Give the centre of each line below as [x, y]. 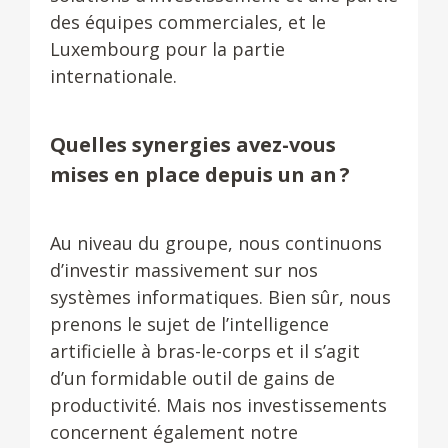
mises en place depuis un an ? [200, 174]
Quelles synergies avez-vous [193, 144]
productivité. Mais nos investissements [218, 405]
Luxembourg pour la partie [167, 49]
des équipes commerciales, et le [188, 22]
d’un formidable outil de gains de [192, 378]
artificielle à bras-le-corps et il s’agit [205, 351]
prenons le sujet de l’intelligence [189, 324]
